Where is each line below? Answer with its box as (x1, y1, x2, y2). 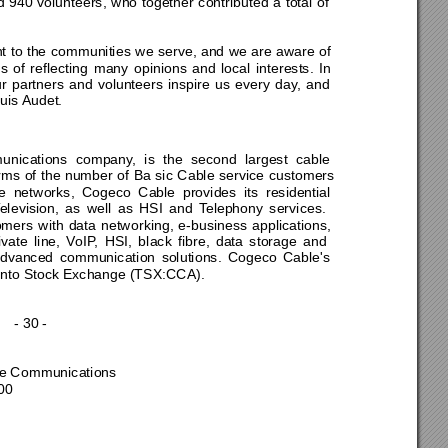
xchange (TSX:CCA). (72, 265, 209, 282)
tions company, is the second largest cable (37, 150, 338, 167)
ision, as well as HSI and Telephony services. (25, 200, 332, 217)
